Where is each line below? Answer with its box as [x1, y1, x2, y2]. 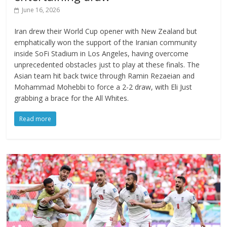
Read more [19, 114, 52, 123]
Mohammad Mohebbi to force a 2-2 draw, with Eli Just [14, 82, 193, 92]
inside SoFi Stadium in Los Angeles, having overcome [14, 48, 189, 58]
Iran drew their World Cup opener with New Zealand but [14, 26, 198, 36]
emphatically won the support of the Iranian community [14, 37, 197, 47]
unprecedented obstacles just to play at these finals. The [14, 59, 200, 69]
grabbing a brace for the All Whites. [14, 93, 129, 103]
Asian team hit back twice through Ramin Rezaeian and [14, 70, 195, 81]
